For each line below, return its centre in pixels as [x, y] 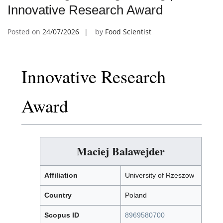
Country [58, 195]
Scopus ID [62, 215]
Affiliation [61, 175]
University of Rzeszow [160, 175]
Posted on [25, 32]
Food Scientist [128, 32]
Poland [136, 195]
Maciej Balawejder [121, 151]
